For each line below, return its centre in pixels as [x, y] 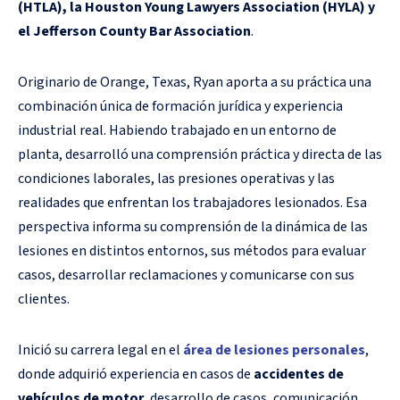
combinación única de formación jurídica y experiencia [180, 106]
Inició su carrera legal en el [100, 350]
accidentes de [299, 374]
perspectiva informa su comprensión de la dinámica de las [193, 226]
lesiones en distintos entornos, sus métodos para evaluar [192, 250]
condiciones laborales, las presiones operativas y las [176, 178]
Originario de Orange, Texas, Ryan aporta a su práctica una [195, 82]
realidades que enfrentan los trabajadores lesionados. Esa [192, 202]
